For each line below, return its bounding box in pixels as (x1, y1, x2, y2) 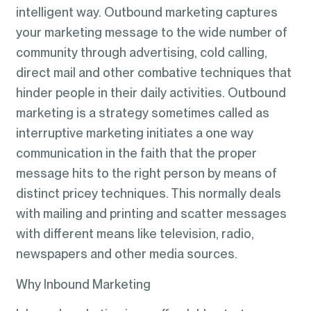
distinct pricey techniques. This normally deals (15, 186, 281, 201)
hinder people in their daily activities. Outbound (15, 85, 286, 101)
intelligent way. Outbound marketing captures (15, 5, 278, 20)
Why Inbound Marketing (15, 276, 151, 292)
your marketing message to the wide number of (15, 25, 287, 40)
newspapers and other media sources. (15, 246, 237, 262)
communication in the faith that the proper (15, 146, 257, 161)
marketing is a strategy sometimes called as (15, 106, 269, 121)
